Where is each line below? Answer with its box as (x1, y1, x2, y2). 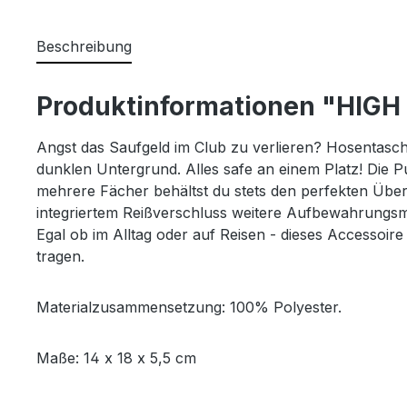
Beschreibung (36, 36, 132, 55)
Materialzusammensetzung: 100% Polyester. (36, 297, 342, 316)
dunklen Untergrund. (36, 159, 185, 178)
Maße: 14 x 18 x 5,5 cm (36, 348, 196, 367)
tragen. (36, 246, 89, 265)
